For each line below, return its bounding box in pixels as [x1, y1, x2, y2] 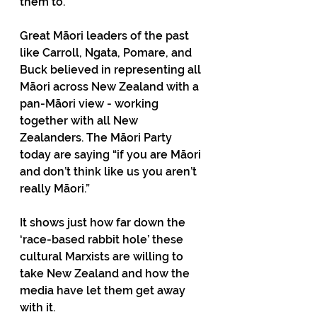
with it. [20, 301, 58, 314]
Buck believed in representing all [20, 63, 204, 76]
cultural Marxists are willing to [20, 250, 186, 263]
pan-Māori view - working [20, 97, 161, 110]
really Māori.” [20, 182, 90, 195]
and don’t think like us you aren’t [20, 165, 200, 178]
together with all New [20, 114, 141, 127]
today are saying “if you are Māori [20, 148, 204, 161]
